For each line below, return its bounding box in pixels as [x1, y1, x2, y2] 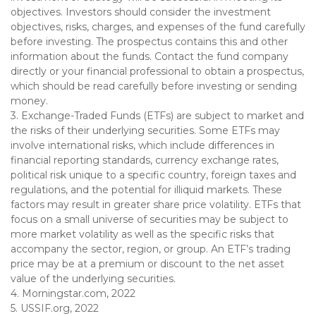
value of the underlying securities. [11, 272, 176, 286]
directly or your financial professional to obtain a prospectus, [11, 65, 304, 78]
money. [11, 95, 48, 108]
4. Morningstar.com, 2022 [11, 287, 135, 300]
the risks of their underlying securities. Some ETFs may [11, 124, 280, 138]
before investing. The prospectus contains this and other [11, 35, 288, 49]
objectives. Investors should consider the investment [11, 6, 271, 19]
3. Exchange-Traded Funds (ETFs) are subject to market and [11, 109, 304, 123]
